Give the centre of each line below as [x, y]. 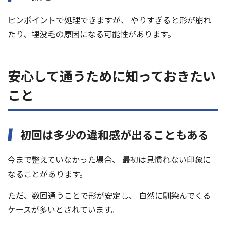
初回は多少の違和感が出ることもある [115, 134]
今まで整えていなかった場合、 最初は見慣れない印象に [109, 160]
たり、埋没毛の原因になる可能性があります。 [92, 34]
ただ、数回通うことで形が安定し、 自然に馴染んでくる [109, 195]
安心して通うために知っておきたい [112, 76]
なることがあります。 [47, 174]
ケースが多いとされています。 [63, 210]
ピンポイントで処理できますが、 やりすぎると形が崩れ [109, 20]
